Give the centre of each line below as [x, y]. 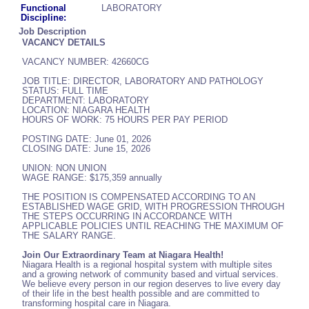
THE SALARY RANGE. [69, 236]
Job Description [52, 32]
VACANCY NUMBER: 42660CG [86, 62]
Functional [43, 8]
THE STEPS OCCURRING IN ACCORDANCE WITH [127, 217]
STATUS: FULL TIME [65, 91]
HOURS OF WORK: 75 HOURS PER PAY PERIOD [125, 120]
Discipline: [43, 18]
